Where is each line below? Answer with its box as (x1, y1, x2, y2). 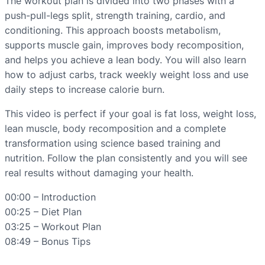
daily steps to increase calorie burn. (5, 83, 164, 96)
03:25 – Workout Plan (5, 221, 101, 233)
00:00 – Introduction (5, 191, 96, 203)
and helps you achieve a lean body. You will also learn (5, 54, 246, 66)
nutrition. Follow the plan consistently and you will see (5, 152, 247, 164)
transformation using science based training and (5, 137, 221, 150)
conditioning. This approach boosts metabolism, (5, 24, 221, 37)
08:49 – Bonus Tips (5, 235, 91, 248)
